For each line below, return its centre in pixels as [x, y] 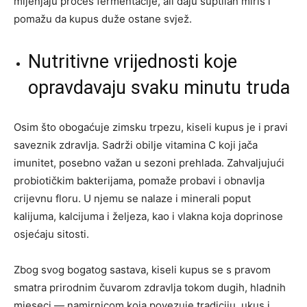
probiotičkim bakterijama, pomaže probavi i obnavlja [139, 180]
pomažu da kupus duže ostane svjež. [103, 19]
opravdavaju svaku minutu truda [159, 87]
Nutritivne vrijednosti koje [133, 61]
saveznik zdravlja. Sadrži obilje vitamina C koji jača [136, 145]
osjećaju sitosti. [51, 234]
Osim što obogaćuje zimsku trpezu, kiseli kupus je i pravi [151, 127]
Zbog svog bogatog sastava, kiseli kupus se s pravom [142, 269]
